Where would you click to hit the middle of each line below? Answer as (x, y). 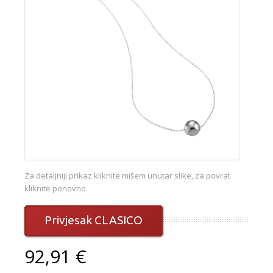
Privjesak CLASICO (94, 220)
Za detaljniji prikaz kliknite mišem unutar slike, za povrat (127, 176)
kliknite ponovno (55, 189)
